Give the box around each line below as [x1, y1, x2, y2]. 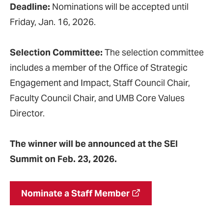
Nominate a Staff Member [21, 188, 130, 199]
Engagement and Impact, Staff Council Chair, [10, 77, 190, 88]
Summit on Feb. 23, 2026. [10, 153, 117, 165]
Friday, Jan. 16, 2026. [10, 16, 96, 27]
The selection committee [103, 47, 204, 58]
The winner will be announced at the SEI [10, 138, 178, 149]
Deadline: [10, 1, 50, 12]
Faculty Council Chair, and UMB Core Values [10, 92, 185, 104]
